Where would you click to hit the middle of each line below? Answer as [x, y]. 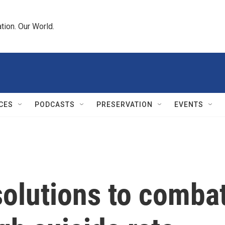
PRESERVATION [125, 104]
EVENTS [189, 104]
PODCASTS [55, 104]
